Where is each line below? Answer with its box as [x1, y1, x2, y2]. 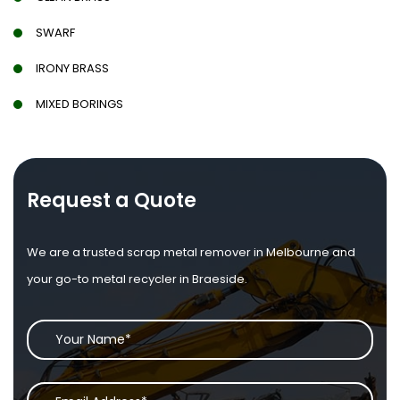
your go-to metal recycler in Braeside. [27, 271, 247, 287]
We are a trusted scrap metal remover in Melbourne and [27, 244, 355, 261]
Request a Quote [27, 187, 196, 214]
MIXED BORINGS [36, 96, 123, 112]
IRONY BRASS [36, 60, 109, 77]
